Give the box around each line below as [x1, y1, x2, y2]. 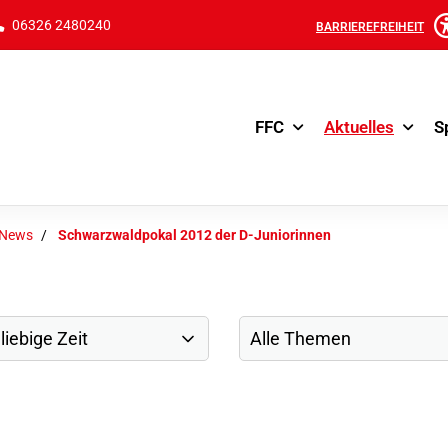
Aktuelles [324, 117, 394, 137]
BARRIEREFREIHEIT [316, 19, 424, 34]
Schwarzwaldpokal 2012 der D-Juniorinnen [58, 227, 331, 244]
